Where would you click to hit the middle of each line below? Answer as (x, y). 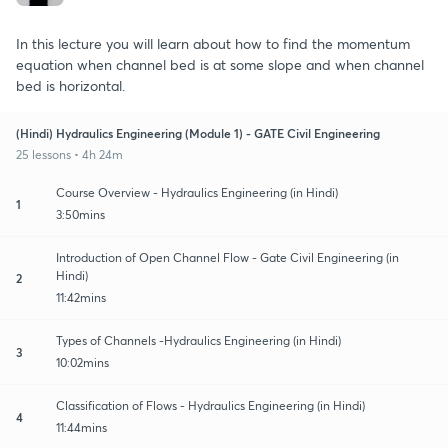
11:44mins (81, 427)
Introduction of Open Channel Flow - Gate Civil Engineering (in (227, 257)
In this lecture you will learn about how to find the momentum (213, 43)
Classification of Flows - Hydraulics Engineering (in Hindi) (210, 405)
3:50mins (80, 214)
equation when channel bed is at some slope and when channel (220, 64)
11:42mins (80, 297)
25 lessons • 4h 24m (69, 154)
